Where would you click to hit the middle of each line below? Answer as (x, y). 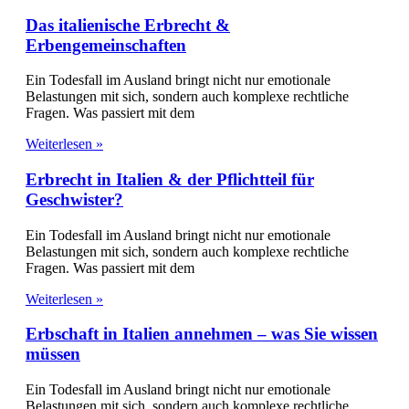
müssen (53, 354)
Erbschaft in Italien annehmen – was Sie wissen (202, 334)
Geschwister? (74, 200)
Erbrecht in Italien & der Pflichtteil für (170, 180)
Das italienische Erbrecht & (128, 25)
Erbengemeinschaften (106, 45)
